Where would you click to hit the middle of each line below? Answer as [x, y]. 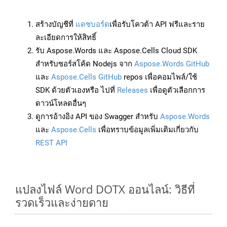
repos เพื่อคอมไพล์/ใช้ [159, 77]
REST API [51, 143]
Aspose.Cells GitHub [86, 77]
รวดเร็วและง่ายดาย [62, 202]
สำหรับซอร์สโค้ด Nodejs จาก [85, 64]
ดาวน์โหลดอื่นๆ [61, 104]
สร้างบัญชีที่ [55, 25]
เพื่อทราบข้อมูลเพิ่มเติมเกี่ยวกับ [147, 130]
